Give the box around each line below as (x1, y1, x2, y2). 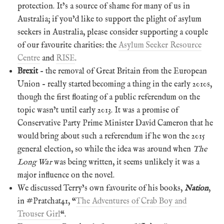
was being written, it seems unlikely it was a (52, 157, 199, 167)
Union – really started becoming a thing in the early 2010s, (17, 79, 212, 89)
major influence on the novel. (17, 170, 114, 180)
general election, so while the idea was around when (17, 144, 193, 154)
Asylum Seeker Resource (118, 40, 201, 50)
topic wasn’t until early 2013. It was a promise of (17, 105, 178, 115)
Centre (17, 53, 40, 63)
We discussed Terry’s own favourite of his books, (17, 183, 184, 193)
